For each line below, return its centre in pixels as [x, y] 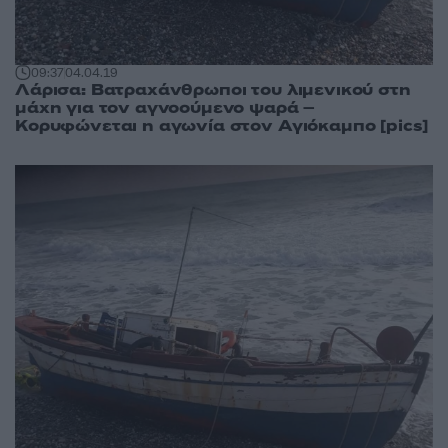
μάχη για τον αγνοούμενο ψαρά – [165, 107]
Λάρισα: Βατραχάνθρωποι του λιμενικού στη [213, 89]
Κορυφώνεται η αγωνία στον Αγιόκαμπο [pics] [222, 125]
